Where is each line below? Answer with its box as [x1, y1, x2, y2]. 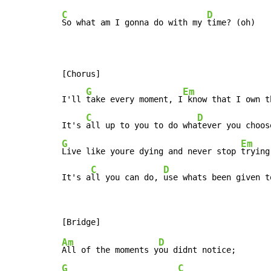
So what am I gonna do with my [62, 18, 207, 28]
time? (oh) [207, 18, 255, 28]
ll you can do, [91, 172, 163, 183]
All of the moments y [62, 245, 158, 255]
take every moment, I [86, 94, 183, 105]
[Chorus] [62, 69, 100, 79]
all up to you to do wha [86, 120, 197, 131]
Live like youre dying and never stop [62, 146, 241, 157]
